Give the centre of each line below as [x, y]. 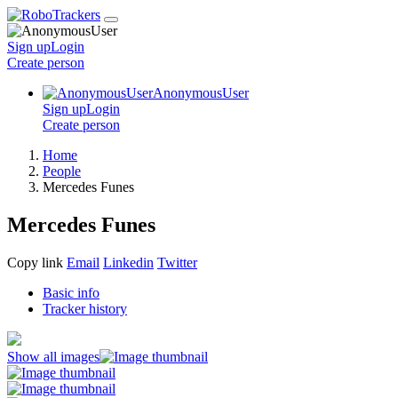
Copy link [35, 262]
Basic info [71, 292]
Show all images [53, 356]
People [62, 171]
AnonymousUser [201, 93]
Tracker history [85, 308]
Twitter [177, 262]
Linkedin [128, 262]
